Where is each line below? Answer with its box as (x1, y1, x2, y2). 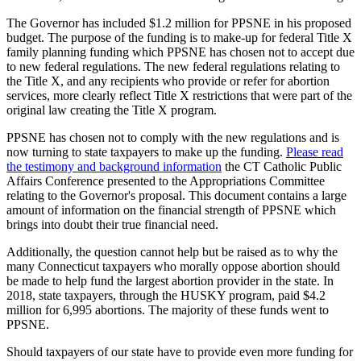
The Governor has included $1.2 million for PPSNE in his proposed (6, 16, 351, 31)
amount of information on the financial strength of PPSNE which (6, 203, 336, 218)
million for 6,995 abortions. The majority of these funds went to (6, 303, 329, 317)
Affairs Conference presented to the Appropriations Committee (6, 174, 325, 189)
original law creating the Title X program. (6, 103, 217, 118)
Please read (286, 145, 343, 160)
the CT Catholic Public (222, 160, 342, 174)
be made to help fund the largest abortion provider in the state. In (6, 274, 334, 288)
